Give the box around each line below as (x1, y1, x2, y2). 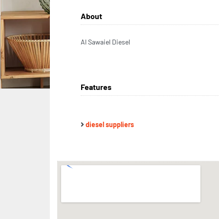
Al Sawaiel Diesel (81, 38, 130, 46)
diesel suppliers (86, 120, 134, 129)
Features (81, 82, 111, 92)
